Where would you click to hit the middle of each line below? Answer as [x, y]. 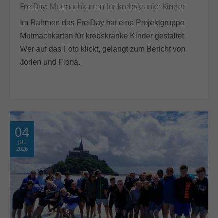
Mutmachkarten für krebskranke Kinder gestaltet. [103, 36]
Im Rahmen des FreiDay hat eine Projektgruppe [102, 22]
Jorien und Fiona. [50, 62]
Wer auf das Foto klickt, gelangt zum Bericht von [103, 49]
